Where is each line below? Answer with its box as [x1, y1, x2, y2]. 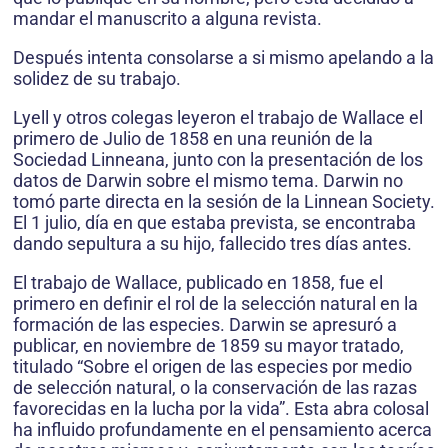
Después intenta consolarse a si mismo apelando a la [13, 47, 434, 68]
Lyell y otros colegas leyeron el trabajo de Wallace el [13, 107, 423, 128]
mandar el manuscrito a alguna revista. [13, 8, 322, 29]
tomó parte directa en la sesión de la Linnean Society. [13, 191, 435, 212]
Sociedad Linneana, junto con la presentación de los [13, 149, 423, 170]
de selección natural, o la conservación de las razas [13, 377, 417, 398]
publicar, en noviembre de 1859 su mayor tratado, [13, 335, 404, 356]
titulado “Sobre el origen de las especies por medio [13, 356, 412, 377]
